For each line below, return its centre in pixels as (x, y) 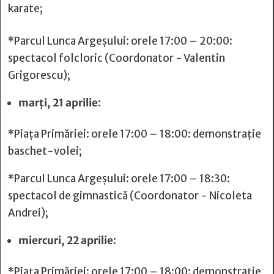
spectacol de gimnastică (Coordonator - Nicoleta (130, 196)
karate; (25, 9)
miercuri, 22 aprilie (66, 240)
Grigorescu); (39, 75)
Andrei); (28, 213)
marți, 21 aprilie (58, 103)
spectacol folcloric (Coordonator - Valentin (117, 58)
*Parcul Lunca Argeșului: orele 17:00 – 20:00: (120, 41)
